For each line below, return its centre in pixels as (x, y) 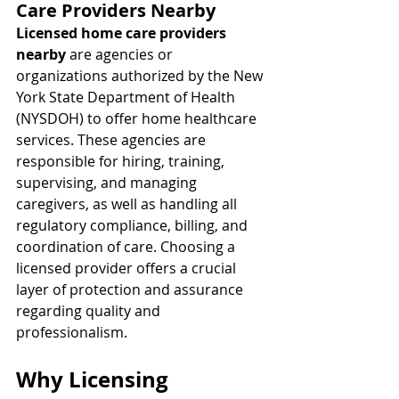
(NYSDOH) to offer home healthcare (138, 118)
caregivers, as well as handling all (128, 204)
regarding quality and (90, 311)
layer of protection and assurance (131, 289)
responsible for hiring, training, (122, 161)
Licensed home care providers (123, 33)
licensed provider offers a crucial (128, 268)
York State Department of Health (127, 97)
